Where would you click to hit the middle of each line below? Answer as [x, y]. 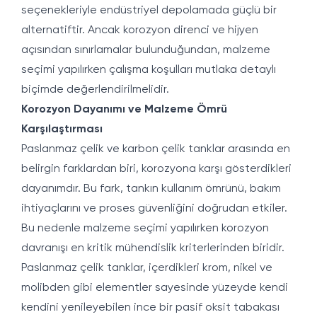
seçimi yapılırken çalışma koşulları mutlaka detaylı [149, 70]
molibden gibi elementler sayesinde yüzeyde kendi [155, 288]
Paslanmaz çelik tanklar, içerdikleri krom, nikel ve [147, 268]
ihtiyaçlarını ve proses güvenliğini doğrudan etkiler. [154, 209]
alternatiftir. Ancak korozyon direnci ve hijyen [140, 30]
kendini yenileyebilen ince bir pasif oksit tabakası [150, 308]
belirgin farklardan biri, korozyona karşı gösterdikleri [156, 169]
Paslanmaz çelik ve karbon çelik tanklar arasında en [156, 149]
